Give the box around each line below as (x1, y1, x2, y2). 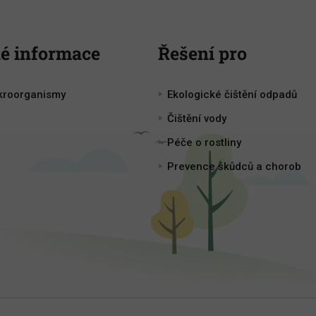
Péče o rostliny (167, 136, 241, 150)
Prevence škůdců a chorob (167, 160, 301, 174)
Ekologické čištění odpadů (167, 88, 297, 102)
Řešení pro (158, 42, 247, 66)
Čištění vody (167, 112, 226, 126)
